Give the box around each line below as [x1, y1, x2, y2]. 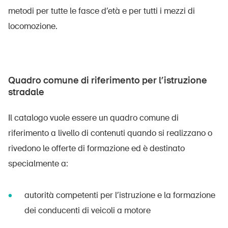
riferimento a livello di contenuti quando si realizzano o [8, 128, 212, 138]
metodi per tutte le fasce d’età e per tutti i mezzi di [8, 6, 195, 16]
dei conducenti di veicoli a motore [24, 205, 151, 216]
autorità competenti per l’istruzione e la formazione [24, 190, 215, 201]
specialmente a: [8, 158, 68, 169]
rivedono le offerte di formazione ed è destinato [8, 143, 185, 154]
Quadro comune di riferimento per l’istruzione [8, 74, 207, 87]
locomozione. [8, 21, 58, 32]
